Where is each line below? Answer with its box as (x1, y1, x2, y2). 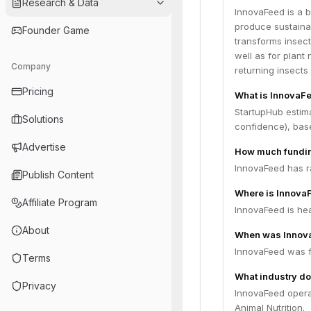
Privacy (22, 280, 56, 292)
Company (11, 61, 51, 72)
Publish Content (22, 169, 94, 180)
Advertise (22, 141, 66, 153)
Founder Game (22, 24, 90, 36)
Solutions (22, 113, 64, 125)
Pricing (22, 85, 53, 97)
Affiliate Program (22, 196, 97, 208)
